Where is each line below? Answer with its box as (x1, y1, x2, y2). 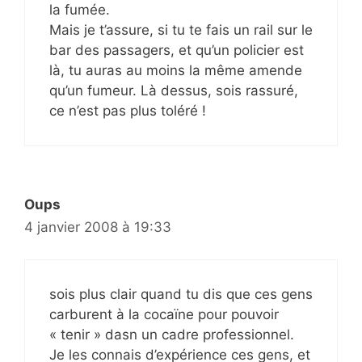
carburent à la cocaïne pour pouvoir (49, 306, 279, 322)
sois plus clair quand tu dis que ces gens (49, 286, 313, 302)
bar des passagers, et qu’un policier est (49, 41, 304, 58)
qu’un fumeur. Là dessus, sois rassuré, (49, 82, 298, 99)
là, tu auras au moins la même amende (49, 61, 302, 78)
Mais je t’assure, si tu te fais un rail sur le (49, 21, 313, 38)
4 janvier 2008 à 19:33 (24, 218, 171, 235)
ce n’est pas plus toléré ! (49, 102, 206, 119)
